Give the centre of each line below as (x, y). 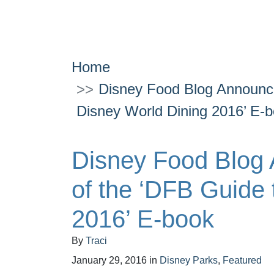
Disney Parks (189, 260)
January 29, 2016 (109, 260)
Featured (242, 260)
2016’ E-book (143, 219)
